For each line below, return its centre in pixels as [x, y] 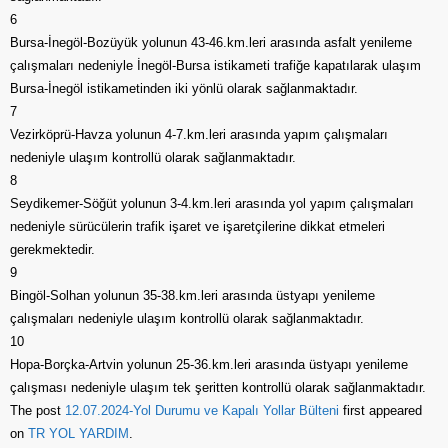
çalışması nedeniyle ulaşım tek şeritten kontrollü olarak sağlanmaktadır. [218, 387]
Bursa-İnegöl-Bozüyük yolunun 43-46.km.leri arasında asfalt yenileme [211, 42]
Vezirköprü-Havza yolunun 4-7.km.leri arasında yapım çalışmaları [199, 134]
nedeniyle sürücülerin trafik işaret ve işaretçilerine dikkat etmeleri [197, 226]
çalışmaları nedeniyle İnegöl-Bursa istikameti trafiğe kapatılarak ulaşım [215, 65]
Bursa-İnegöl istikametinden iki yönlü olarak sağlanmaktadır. [184, 88]
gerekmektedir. [52, 249]
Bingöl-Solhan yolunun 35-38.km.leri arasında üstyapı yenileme [192, 295]
